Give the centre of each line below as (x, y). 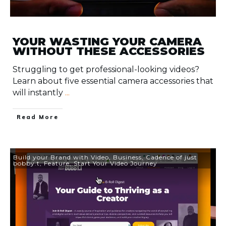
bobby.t (26, 163)
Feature (57, 163)
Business (127, 157)
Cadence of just (172, 157)
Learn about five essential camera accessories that (113, 81)
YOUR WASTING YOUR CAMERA (107, 41)
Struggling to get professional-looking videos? (106, 69)
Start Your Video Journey (116, 163)
